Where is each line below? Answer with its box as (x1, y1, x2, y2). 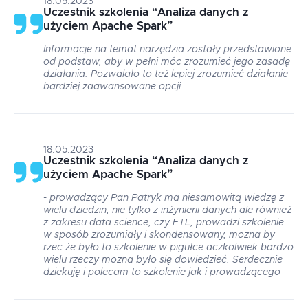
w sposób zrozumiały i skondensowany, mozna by (43, 230, 275, 240)
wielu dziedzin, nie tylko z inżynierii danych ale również (43, 206, 291, 215)
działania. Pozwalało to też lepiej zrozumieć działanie (43, 69, 288, 79)
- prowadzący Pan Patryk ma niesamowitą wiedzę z (43, 193, 284, 203)
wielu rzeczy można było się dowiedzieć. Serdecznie (43, 255, 283, 265)
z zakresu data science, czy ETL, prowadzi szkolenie (43, 218, 284, 228)
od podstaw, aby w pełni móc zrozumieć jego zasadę (43, 57, 290, 67)
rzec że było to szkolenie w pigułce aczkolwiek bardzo (43, 243, 294, 252)
